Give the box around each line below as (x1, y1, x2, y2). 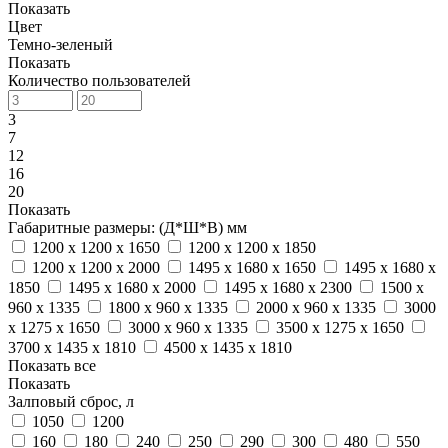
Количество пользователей (8, 71, 191, 89)
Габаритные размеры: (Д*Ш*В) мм (8, 218, 247, 236)
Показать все (8, 356, 96, 374)
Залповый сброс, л (8, 392, 134, 410)
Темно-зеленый (8, 35, 113, 53)
